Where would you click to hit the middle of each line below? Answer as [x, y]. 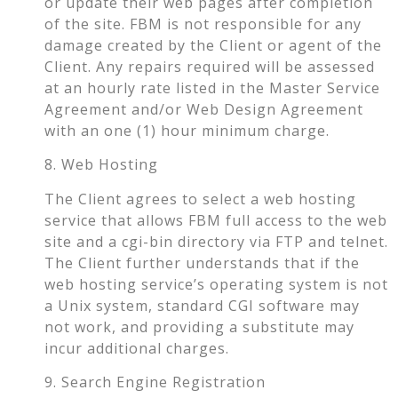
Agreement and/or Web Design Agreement [204, 109]
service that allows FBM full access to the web [216, 220]
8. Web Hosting [101, 165]
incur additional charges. [137, 348]
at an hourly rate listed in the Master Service [212, 88]
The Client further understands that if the [202, 263]
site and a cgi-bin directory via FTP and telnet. [216, 241]
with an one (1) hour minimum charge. [187, 130]
